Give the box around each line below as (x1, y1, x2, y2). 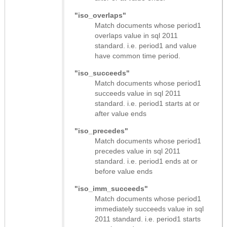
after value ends (95, 109, 146, 118)
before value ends (95, 167, 153, 175)
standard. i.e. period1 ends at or (95, 157, 198, 165)
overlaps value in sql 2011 (95, 31, 178, 40)
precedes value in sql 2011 (95, 146, 180, 155)
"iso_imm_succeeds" (74, 184, 148, 193)
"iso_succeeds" (74, 68, 130, 77)
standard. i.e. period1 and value (95, 41, 197, 50)
